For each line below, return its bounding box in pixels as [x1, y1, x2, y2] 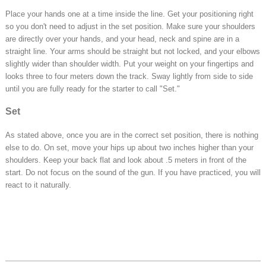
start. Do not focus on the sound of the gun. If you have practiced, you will [5, 168, 261, 178]
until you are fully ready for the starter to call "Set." [5, 84, 180, 94]
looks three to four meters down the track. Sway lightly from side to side [5, 72, 253, 81]
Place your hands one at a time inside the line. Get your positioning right [5, 9, 254, 19]
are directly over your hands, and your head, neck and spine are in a [5, 34, 239, 44]
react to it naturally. [5, 180, 71, 190]
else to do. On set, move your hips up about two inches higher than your [5, 143, 254, 153]
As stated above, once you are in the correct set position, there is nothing [5, 131, 258, 140]
